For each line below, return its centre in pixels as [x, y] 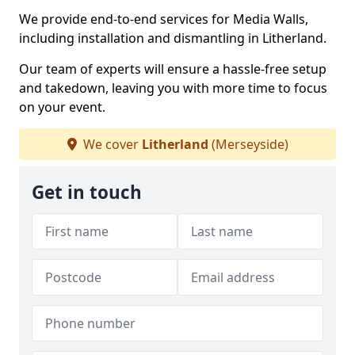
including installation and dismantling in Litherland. [173, 38]
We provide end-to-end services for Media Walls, [164, 19]
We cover [111, 144]
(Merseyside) [248, 144]
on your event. [62, 107]
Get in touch [87, 192]
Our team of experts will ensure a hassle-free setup [173, 69]
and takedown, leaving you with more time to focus [173, 88]
